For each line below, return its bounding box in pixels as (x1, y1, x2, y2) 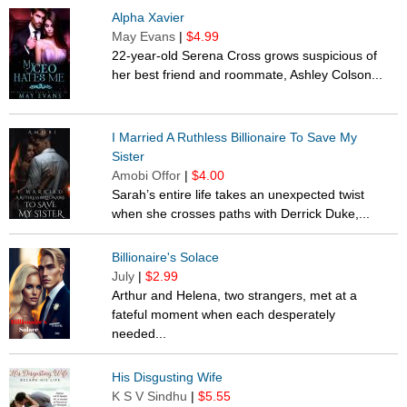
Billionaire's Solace (112, 250, 220, 265)
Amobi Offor (112, 168, 182, 184)
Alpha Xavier (112, 10, 185, 25)
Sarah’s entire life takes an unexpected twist (112, 187, 365, 203)
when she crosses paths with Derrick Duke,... (112, 206, 371, 222)
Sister (112, 149, 145, 164)
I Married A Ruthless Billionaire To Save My (112, 130, 358, 145)
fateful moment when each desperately (112, 307, 336, 323)
